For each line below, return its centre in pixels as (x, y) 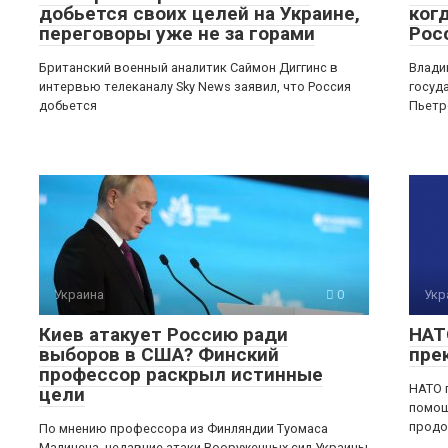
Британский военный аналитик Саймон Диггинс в (188, 67)
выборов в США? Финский (159, 354)
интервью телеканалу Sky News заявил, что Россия (195, 86)
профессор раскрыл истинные (181, 374)
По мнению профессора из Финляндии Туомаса (183, 428)
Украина (79, 294)
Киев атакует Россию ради (163, 334)
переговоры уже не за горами (177, 33)
